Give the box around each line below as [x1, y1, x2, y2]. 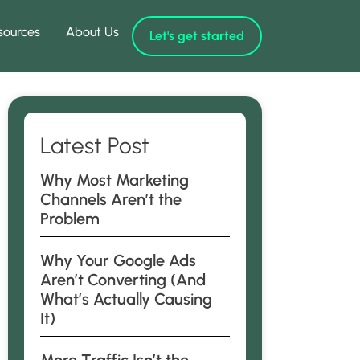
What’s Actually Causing [40, 289, 212, 309]
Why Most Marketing [40, 170, 189, 190]
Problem [40, 209, 100, 228]
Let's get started [149, 28, 244, 43]
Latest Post [40, 132, 149, 159]
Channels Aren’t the [40, 190, 182, 209]
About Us [66, 24, 119, 39]
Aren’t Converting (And [40, 270, 206, 289]
